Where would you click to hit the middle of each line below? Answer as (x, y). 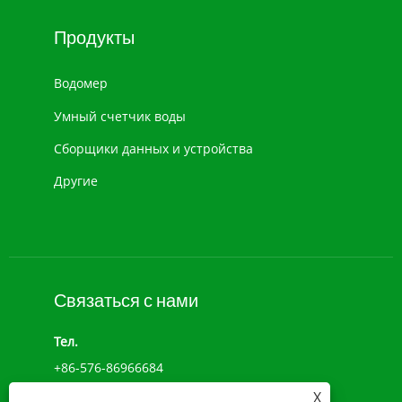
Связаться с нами (126, 300)
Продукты (94, 38)
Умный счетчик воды (120, 116)
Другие (76, 181)
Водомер (81, 83)
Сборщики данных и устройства (153, 148)
